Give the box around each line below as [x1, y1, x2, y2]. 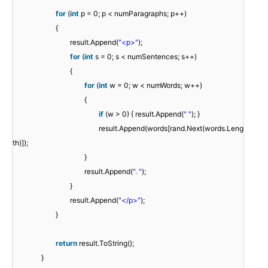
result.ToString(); [79, 239, 134, 248]
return [56, 239, 77, 248]
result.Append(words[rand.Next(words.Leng [99, 124, 243, 133]
